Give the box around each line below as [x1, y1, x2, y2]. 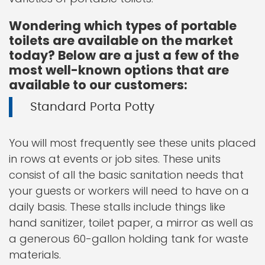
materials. [9, 247, 61, 262]
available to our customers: [9, 76, 188, 93]
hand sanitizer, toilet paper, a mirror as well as [9, 215, 253, 230]
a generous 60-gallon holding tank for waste [9, 231, 248, 246]
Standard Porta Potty [30, 101, 154, 113]
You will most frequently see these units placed [9, 135, 256, 150]
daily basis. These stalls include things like [9, 199, 225, 214]
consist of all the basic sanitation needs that [9, 167, 244, 182]
